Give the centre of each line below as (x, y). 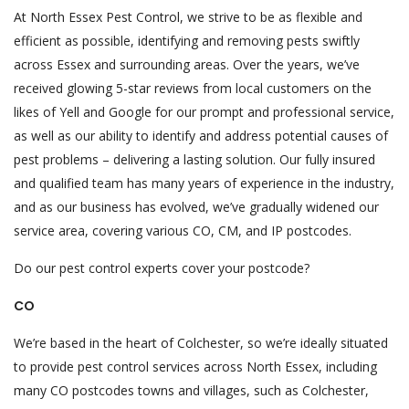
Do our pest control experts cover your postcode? (162, 268)
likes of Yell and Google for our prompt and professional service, (204, 112)
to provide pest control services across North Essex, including (195, 367)
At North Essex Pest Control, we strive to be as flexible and (188, 17)
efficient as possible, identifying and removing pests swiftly (187, 41)
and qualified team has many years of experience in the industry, (204, 183)
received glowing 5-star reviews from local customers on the (193, 88)
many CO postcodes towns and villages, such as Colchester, (191, 390)
